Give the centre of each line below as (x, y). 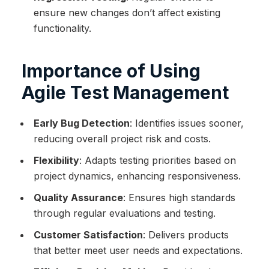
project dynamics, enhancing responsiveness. (137, 176)
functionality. (62, 29)
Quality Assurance (78, 198)
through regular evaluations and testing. (124, 213)
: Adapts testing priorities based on (157, 161)
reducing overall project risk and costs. (122, 139)
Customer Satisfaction (88, 235)
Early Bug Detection (81, 123)
